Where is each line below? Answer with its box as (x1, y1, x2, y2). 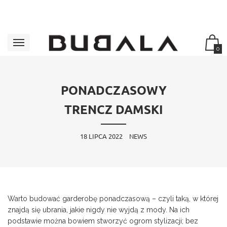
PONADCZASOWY (60, 83, 167, 97)
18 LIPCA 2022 (80, 132, 123, 140)
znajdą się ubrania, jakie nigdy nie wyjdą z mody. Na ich (8, 205, 190, 214)
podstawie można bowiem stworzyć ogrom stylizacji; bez (8, 216, 198, 225)
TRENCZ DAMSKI (64, 102, 163, 117)
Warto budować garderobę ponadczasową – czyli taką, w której (8, 194, 218, 203)
